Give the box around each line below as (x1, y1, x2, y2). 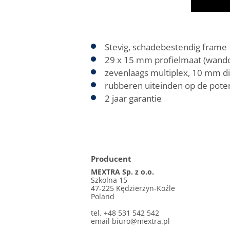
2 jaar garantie (105, 92, 162, 104)
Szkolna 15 (91, 175, 127, 185)
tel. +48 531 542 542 (91, 207, 159, 218)
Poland (91, 191, 114, 201)
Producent (91, 153, 131, 164)
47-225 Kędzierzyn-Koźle (91, 183, 175, 193)
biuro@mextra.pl (112, 216, 170, 226)
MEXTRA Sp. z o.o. (91, 166, 154, 177)
